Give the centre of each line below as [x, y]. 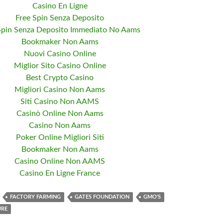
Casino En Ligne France [60, 173]
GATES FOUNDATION [102, 197]
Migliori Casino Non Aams [60, 90]
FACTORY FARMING [35, 197]
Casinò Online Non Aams [60, 113]
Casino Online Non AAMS [60, 161]
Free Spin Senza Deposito [60, 18]
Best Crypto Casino [60, 78]
